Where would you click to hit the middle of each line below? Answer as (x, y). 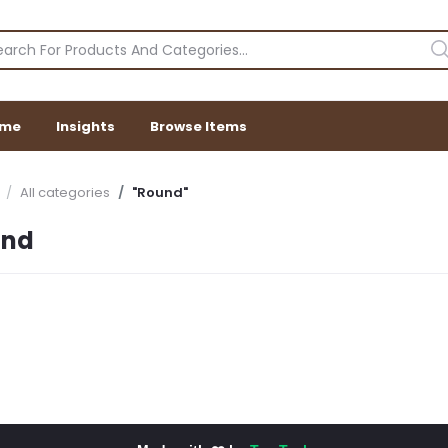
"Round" (160, 192)
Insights (85, 126)
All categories (65, 192)
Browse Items (198, 126)
